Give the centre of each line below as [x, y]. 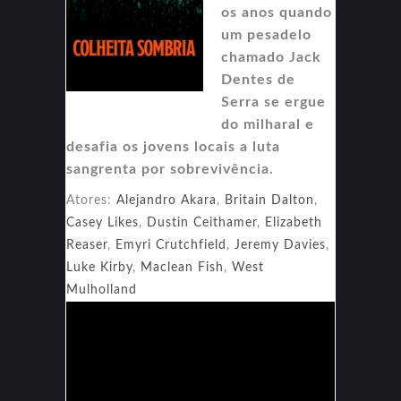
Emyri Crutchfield [171, 245]
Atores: [91, 200]
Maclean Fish [182, 267]
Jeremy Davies [280, 245]
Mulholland [102, 290]
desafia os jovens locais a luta [173, 146]
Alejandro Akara [166, 200]
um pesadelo [266, 34]
